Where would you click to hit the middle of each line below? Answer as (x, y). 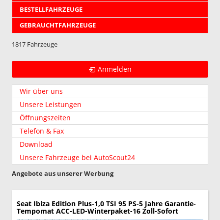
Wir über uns (41, 91)
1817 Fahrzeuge (35, 44)
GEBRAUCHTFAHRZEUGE (58, 25)
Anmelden (115, 69)
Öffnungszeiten (45, 117)
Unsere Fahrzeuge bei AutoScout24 (77, 157)
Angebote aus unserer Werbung (63, 173)
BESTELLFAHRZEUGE (51, 9)
